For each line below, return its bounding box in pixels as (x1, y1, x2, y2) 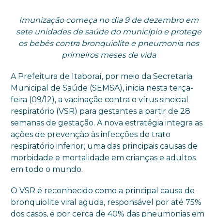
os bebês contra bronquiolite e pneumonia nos (18, 39, 199, 48)
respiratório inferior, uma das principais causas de (11, 141, 198, 151)
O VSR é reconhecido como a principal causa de (11, 186, 195, 196)
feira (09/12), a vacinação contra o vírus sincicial (11, 95, 189, 105)
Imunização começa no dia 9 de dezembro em (18, 15, 199, 25)
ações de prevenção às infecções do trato (11, 130, 171, 139)
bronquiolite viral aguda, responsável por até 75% (11, 198, 202, 207)
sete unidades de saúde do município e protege (15, 27, 201, 37)
